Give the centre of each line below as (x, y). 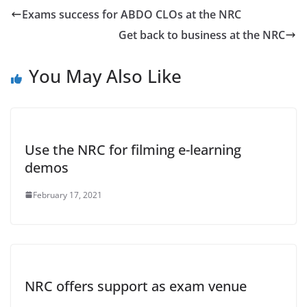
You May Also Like (105, 76)
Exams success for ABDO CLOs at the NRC (132, 14)
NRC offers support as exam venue (136, 286)
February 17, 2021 (67, 195)
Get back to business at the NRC (202, 35)
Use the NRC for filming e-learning (133, 149)
